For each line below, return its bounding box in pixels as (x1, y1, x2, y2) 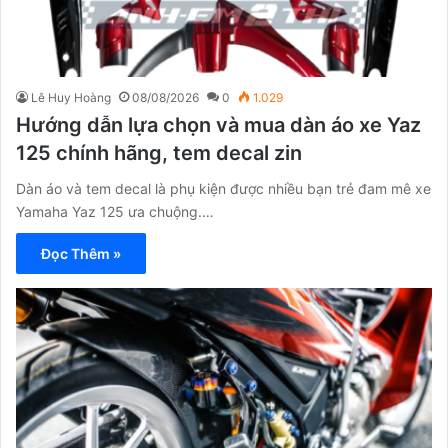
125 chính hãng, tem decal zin (16, 140, 302, 165)
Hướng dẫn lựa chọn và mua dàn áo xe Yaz (16, 112, 421, 137)
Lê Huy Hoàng (31, 89, 111, 105)
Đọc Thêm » (41, 244, 121, 262)
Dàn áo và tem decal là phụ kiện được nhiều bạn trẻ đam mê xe (16, 179, 431, 197)
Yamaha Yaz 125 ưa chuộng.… (16, 202, 214, 220)
